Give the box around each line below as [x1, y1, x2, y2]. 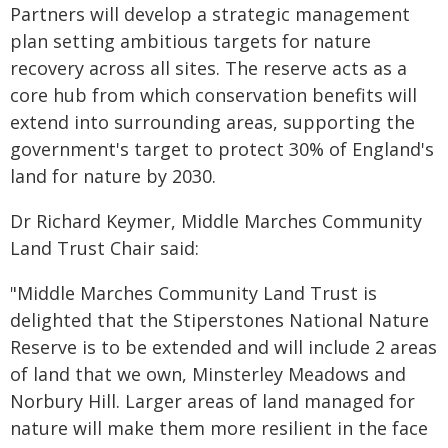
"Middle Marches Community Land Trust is [10, 281, 377, 305]
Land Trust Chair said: [10, 236, 199, 260]
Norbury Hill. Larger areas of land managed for [10, 389, 415, 413]
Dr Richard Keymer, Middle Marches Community [10, 209, 422, 233]
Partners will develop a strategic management [10, 2, 410, 26]
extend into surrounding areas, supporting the [10, 110, 415, 134]
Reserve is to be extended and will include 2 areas [10, 335, 437, 359]
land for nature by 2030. [10, 164, 216, 188]
